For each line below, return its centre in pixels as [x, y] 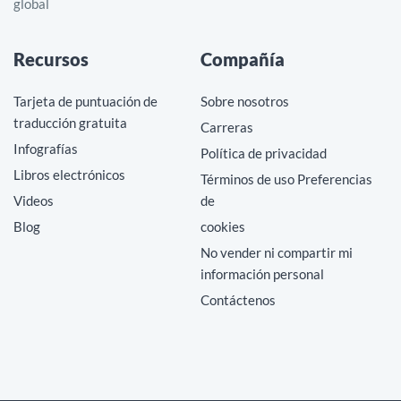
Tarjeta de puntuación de [85, 101]
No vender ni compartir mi [277, 252]
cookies [223, 226]
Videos [34, 200]
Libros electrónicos [69, 174]
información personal [262, 273]
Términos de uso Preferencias [286, 179]
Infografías [46, 148]
